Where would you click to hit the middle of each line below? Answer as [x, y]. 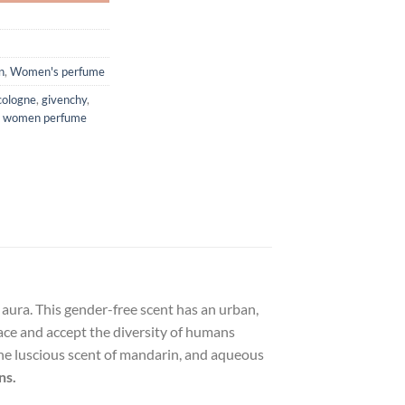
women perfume [45, 117]
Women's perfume [57, 71]
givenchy [64, 99]
